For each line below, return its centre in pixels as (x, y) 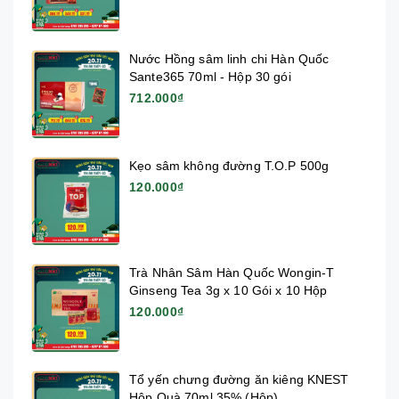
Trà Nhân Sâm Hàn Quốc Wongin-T (232, 272)
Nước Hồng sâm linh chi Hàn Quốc (229, 58)
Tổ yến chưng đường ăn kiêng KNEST (239, 379)
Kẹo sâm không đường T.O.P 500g (229, 165)
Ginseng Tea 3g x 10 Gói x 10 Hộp (228, 290)
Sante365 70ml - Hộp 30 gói (210, 76)
